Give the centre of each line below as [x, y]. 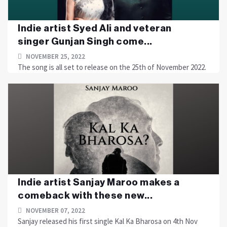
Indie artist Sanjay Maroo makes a [99, 182]
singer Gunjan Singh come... [85, 41]
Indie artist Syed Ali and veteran [95, 28]
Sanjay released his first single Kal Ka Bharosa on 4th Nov [108, 221]
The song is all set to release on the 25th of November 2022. [112, 67]
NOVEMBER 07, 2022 [55, 211]
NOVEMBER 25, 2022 [55, 56]
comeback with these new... [85, 195]
